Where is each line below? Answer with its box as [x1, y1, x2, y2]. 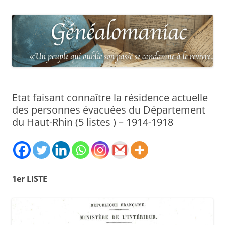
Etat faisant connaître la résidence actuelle [12, 90, 208, 104]
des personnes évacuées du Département [12, 102, 205, 117]
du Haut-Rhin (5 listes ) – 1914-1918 [12, 115, 173, 129]
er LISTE [17, 173, 47, 184]
